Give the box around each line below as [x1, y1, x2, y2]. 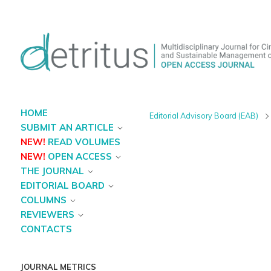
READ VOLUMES [47, 136, 120, 148]
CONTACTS [20, 223, 72, 235]
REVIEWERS [20, 209, 74, 221]
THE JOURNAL [20, 165, 84, 177]
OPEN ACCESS [47, 151, 112, 163]
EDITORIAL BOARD [20, 180, 105, 192]
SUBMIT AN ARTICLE [20, 122, 114, 134]
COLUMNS [20, 194, 67, 206]
